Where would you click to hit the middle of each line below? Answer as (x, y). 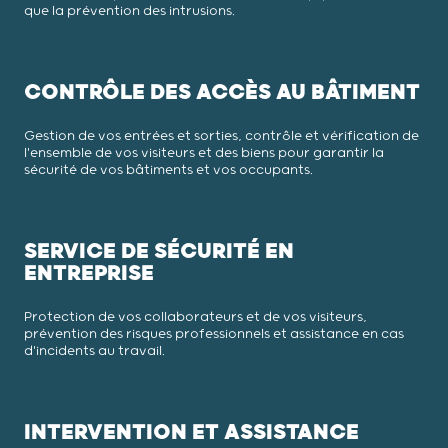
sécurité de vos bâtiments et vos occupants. (168, 170)
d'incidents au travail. (94, 351)
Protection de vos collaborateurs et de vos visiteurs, (195, 317)
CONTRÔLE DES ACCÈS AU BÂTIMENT (222, 92)
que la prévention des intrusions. (129, 11)
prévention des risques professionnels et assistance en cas (214, 334)
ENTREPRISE (89, 273)
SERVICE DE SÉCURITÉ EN (159, 251)
